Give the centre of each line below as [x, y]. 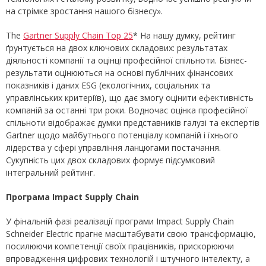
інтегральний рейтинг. [50, 173]
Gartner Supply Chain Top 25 [78, 36]
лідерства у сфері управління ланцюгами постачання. [113, 148]
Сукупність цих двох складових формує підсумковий [110, 160]
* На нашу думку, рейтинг [184, 36]
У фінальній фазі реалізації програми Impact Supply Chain [120, 221]
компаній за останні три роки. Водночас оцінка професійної [127, 110]
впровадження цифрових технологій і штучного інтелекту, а [128, 259]
